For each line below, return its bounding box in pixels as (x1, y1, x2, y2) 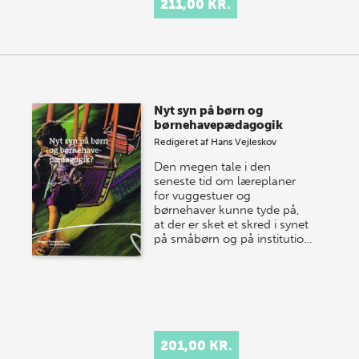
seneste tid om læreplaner (154, 174, 296, 189)
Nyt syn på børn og (154, 103, 264, 119)
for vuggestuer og (154, 188, 252, 204)
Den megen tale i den (154, 159, 272, 175)
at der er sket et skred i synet (154, 217, 309, 232)
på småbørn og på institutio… (154, 232, 313, 247)
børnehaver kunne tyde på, (154, 203, 301, 218)
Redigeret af (154, 136, 212, 148)
